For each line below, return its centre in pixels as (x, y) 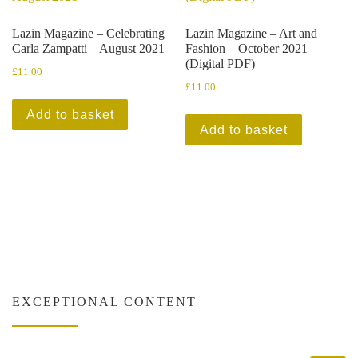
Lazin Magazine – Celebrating (88, 33)
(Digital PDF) (221, 63)
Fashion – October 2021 (247, 48)
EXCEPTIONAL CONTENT (104, 302)
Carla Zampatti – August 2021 (88, 48)
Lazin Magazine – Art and (252, 33)
